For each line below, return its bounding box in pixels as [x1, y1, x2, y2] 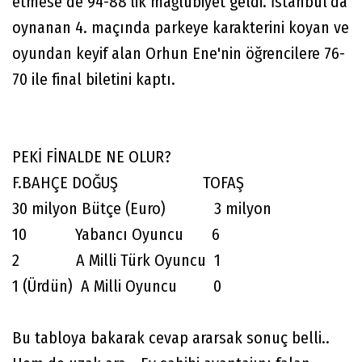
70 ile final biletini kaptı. [12, 69, 175, 89]
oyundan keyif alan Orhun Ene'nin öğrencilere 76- [12, 44, 345, 63]
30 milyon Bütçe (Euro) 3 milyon [12, 199, 271, 218]
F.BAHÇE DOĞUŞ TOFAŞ [12, 173, 244, 192]
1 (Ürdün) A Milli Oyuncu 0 [12, 276, 221, 296]
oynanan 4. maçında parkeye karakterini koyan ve [12, 18, 349, 37]
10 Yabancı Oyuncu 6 [12, 225, 220, 244]
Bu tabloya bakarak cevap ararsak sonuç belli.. [12, 328, 330, 347]
